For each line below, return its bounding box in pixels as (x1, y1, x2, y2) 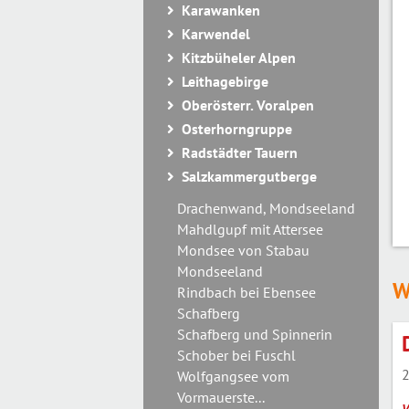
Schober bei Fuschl (177, 346, 296, 364)
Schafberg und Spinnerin (177, 325, 332, 343)
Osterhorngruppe (182, 120, 292, 138)
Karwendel (182, 25, 250, 43)
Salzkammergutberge (182, 167, 317, 185)
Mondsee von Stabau (177, 241, 309, 259)
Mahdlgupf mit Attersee (177, 220, 323, 238)
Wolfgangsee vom (177, 367, 289, 385)
